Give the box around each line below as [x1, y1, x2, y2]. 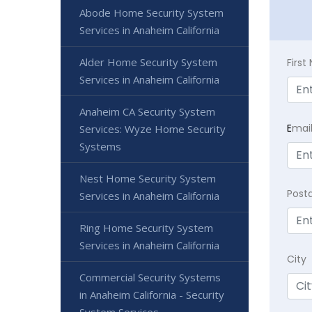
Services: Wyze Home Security [79, 121, 226, 136]
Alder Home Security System [79, 54, 217, 69]
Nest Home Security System [79, 171, 216, 185]
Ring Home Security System [79, 220, 213, 235]
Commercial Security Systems [79, 270, 221, 284]
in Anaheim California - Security [79, 287, 224, 302]
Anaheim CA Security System [79, 104, 215, 118]
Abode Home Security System [79, 5, 224, 19]
